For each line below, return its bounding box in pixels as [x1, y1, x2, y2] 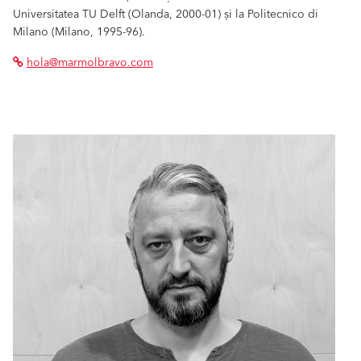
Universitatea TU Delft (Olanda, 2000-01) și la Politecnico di [13, 4, 318, 24]
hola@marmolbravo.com [27, 52, 153, 73]
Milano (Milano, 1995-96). [13, 22, 145, 42]
